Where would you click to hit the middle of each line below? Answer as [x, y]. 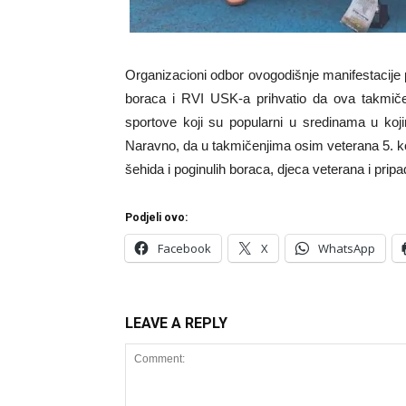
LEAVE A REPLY [176, 323]
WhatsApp [347, 248]
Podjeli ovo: [156, 217]
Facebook [184, 248]
